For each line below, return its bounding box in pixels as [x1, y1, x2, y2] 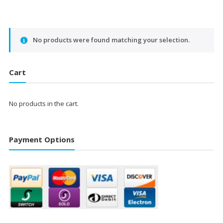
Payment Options [8, 134, 75, 144]
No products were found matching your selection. [33, 35, 190, 45]
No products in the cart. [8, 99, 79, 109]
